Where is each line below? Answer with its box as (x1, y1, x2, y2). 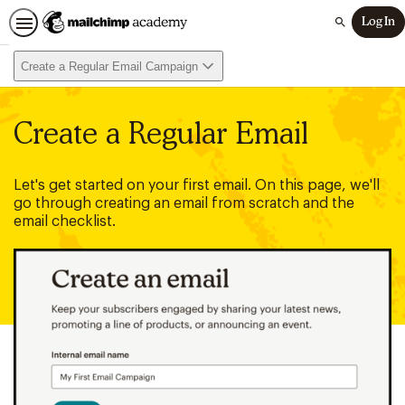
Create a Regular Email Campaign (21, 59, 198, 73)
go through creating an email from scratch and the (14, 196, 354, 211)
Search (333, 23, 371, 34)
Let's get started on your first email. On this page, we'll (14, 178, 380, 193)
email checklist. (14, 214, 116, 229)
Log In (362, 16, 395, 28)
